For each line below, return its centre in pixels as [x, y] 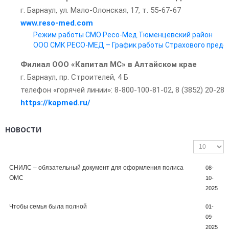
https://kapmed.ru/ [55, 103]
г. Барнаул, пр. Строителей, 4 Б [74, 77]
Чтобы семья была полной [48, 207]
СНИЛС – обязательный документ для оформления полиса [96, 168]
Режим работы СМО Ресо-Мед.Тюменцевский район [123, 35]
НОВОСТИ [23, 130]
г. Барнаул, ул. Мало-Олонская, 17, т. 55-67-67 [101, 10]
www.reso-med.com [57, 23]
